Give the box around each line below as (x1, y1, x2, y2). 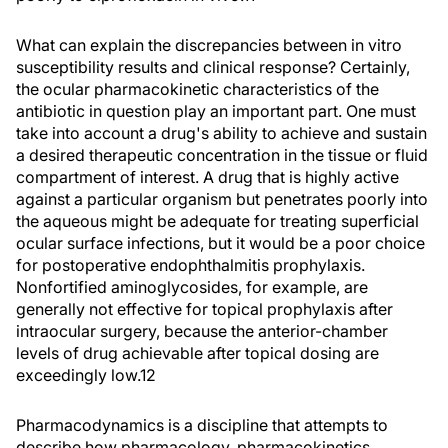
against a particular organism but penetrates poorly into (16, 189, 428, 209)
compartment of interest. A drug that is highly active (16, 167, 399, 187)
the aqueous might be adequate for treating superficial (16, 211, 419, 231)
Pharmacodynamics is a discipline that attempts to (16, 415, 388, 435)
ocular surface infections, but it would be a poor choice (16, 233, 425, 253)
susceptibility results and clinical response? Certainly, (16, 57, 410, 77)
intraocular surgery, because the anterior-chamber (16, 321, 388, 341)
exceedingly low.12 (16, 365, 156, 385)
